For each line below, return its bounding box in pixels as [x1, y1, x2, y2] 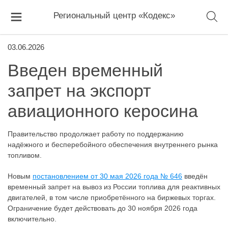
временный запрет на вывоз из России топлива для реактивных [8, 182, 220, 191]
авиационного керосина [8, 101, 198, 121]
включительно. [8, 214, 56, 223]
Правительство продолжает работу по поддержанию [8, 130, 184, 138]
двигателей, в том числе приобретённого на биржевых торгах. [8, 193, 216, 202]
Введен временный [8, 61, 163, 80]
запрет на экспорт [8, 81, 151, 100]
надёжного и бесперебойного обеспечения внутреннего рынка [8, 140, 218, 149]
